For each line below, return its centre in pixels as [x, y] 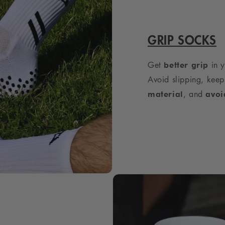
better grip [186, 65]
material [165, 94]
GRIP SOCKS [182, 40]
